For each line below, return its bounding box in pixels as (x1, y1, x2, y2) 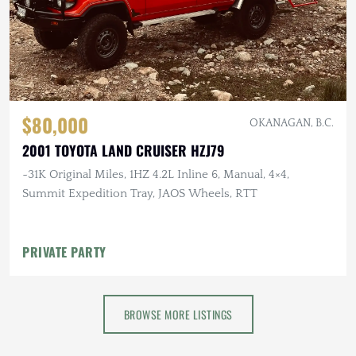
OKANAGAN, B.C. (250, 116, 334, 130)
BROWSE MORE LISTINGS (123, 305, 233, 323)
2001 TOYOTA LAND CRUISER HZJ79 (22, 139, 224, 161)
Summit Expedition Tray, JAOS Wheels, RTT (22, 186, 257, 200)
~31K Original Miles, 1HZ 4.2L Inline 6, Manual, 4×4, (22, 167, 289, 181)
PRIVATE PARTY (22, 242, 106, 261)
